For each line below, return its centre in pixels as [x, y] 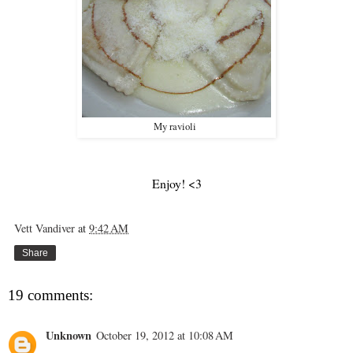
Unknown [69, 336]
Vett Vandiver [45, 228]
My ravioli [176, 127]
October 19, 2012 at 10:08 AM [165, 336]
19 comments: [50, 295]
